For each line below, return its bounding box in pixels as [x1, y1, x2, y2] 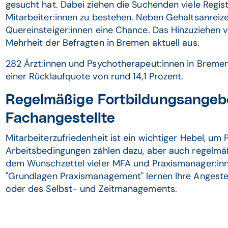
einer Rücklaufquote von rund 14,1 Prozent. [5, 70, 184, 82]
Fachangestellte [5, 111, 116, 126]
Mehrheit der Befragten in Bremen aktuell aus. [5, 37, 199, 49]
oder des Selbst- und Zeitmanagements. [5, 183, 177, 195]
